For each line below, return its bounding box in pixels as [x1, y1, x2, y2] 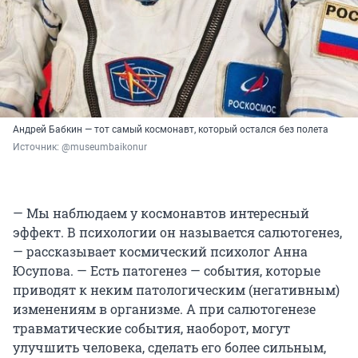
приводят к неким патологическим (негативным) [13, 281, 340, 299]
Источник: [13, 141, 62, 153]
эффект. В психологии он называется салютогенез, [13, 224, 342, 241]
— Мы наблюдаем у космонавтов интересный [13, 205, 309, 222]
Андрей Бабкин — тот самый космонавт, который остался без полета [13, 124, 328, 136]
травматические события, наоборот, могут [13, 320, 290, 337]
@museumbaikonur [62, 141, 147, 153]
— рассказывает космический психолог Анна [13, 243, 308, 261]
